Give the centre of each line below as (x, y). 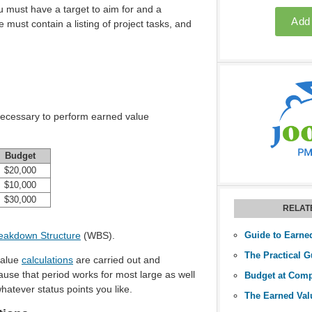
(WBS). (98, 235)
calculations (47, 259)
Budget (20, 156)
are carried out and (117, 259)
